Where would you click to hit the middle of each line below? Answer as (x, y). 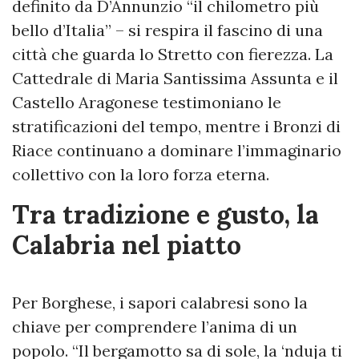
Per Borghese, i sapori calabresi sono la (160, 303)
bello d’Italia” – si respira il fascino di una (167, 30)
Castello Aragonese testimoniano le (147, 102)
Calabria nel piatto (127, 245)
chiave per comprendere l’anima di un (155, 327)
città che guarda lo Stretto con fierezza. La (173, 54)
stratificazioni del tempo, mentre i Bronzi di (176, 126)
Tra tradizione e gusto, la (165, 214)
